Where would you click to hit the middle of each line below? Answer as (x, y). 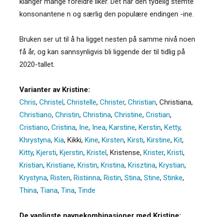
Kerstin (150, 127)
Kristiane (60, 165)
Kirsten (113, 140)
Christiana (175, 102)
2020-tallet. (37, 64)
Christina (97, 115)
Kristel (97, 152)
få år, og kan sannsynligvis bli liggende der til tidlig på (102, 52)
